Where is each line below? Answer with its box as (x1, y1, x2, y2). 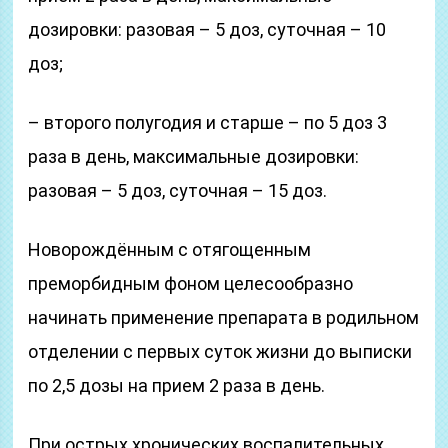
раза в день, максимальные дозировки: (28, 146, 360, 167)
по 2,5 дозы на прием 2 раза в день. (28, 375, 326, 396)
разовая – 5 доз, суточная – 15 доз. (28, 180, 328, 201)
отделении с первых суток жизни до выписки (28, 341, 413, 362)
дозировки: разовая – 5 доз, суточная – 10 (28, 19, 387, 40)
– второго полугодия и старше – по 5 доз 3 (28, 112, 388, 133)
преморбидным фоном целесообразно (28, 273, 354, 294)
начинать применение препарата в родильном (28, 307, 420, 328)
